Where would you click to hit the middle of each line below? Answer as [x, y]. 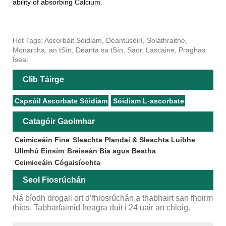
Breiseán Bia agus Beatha [111, 151]
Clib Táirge [43, 79]
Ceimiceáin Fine [42, 139]
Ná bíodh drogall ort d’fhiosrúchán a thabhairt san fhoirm [113, 198]
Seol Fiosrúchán [54, 180]
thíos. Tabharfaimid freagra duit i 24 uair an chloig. [101, 208]
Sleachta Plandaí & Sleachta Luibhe [134, 139]
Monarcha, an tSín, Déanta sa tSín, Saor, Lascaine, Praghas [109, 50]
